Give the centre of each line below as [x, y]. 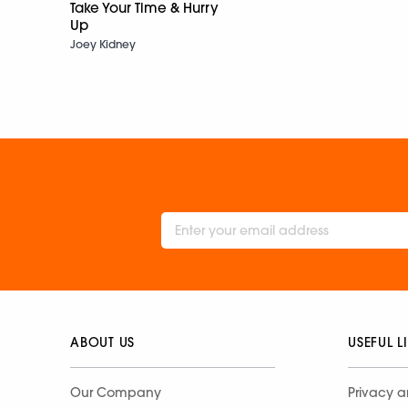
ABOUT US [103, 342]
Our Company [116, 392]
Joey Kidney [103, 44]
